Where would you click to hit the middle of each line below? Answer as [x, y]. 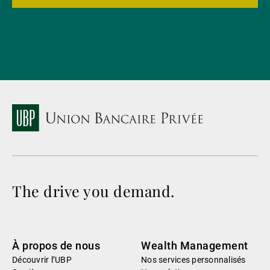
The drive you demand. [93, 191]
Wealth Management [195, 246]
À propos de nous [56, 246]
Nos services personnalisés [193, 260]
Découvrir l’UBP [42, 260]
